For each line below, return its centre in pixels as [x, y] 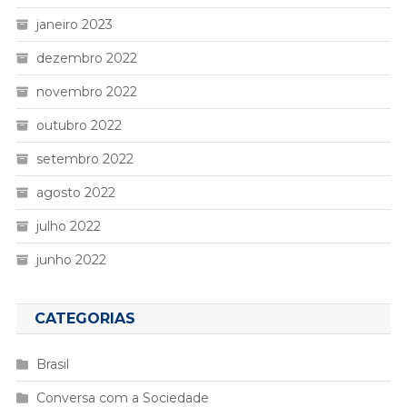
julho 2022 [68, 227]
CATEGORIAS [84, 319]
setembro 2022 [84, 159]
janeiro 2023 [74, 25]
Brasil [52, 365]
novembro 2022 [86, 92]
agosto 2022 [75, 193]
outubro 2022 [79, 126]
